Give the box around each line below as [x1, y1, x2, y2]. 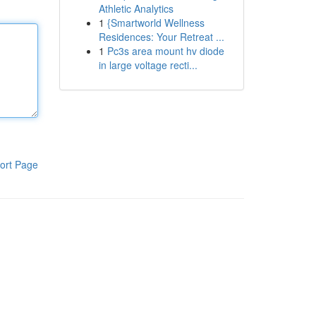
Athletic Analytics [98, 1, 174, 16]
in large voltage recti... [98, 58, 197, 72]
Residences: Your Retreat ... [98, 30, 224, 44]
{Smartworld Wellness [107, 16, 205, 30]
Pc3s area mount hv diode [107, 44, 224, 58]
